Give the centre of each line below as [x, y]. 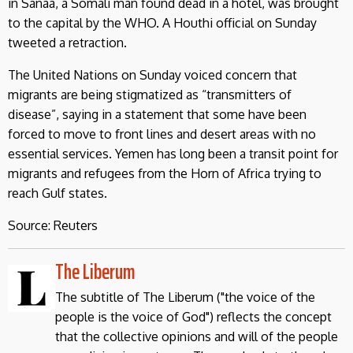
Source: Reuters [53, 225]
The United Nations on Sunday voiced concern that [152, 74]
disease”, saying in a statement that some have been [157, 114]
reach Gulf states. [58, 193]
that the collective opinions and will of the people [197, 336]
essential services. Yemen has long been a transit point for [173, 153]
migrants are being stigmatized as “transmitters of [150, 94]
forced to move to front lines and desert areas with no [162, 134]
